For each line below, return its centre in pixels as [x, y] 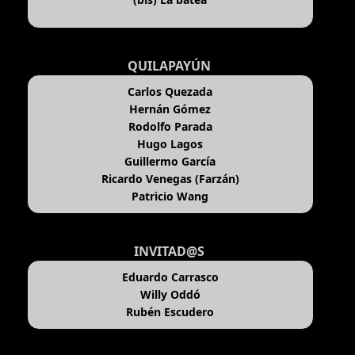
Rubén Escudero [170, 312]
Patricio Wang [170, 197]
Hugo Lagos [170, 144]
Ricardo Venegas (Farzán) [170, 179]
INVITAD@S [170, 252]
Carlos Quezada [170, 92]
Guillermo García [170, 162]
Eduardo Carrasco [170, 277]
